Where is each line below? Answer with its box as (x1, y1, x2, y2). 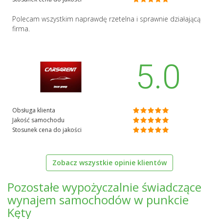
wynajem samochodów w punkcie (7, 192, 189, 208)
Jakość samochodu (12, 116, 65, 125)
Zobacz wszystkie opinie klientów (52, 158, 167, 168)
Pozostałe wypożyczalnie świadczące (7, 179, 201, 196)
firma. (12, 23, 30, 33)
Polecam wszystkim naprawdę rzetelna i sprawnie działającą (12, 14, 200, 23)
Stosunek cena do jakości (12, 126, 82, 134)
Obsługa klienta (12, 106, 55, 115)
